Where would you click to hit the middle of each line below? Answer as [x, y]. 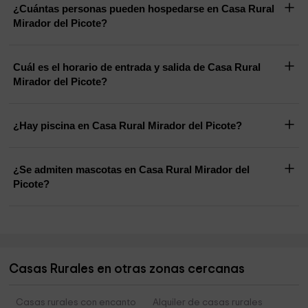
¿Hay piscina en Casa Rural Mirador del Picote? [128, 126]
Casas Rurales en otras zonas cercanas [127, 269]
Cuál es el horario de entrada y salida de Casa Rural [111, 67]
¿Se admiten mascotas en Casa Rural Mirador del [132, 170]
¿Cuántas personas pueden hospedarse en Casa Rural [144, 9]
